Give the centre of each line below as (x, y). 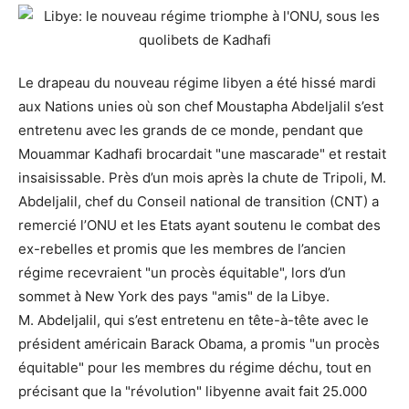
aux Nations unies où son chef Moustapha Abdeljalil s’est (201, 107)
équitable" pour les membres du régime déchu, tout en (195, 368)
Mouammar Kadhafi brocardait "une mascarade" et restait (202, 154)
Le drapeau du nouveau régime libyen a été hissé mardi (197, 83)
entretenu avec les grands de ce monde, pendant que (191, 131)
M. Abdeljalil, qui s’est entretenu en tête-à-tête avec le (194, 320)
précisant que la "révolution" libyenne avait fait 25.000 (193, 392)
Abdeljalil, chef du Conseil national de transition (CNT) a (199, 202)
